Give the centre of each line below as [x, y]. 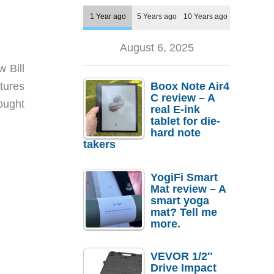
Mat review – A [188, 189]
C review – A [183, 98]
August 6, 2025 [157, 48]
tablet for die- [185, 121]
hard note [176, 133]
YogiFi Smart [184, 177]
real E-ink [175, 110]
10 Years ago [206, 17]
